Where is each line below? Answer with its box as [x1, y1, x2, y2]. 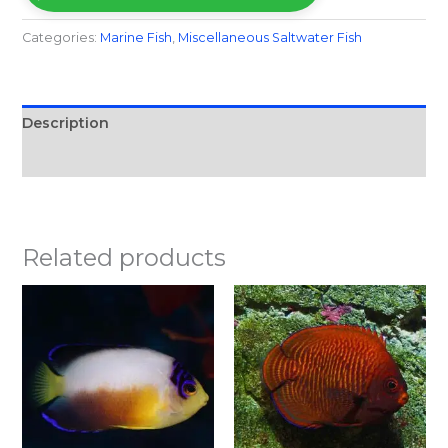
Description [21, 113, 109, 132]
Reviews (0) [21, 149, 107, 168]
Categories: [21, 29, 100, 45]
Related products [21, 242, 226, 272]
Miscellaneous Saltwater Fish [177, 29, 362, 45]
